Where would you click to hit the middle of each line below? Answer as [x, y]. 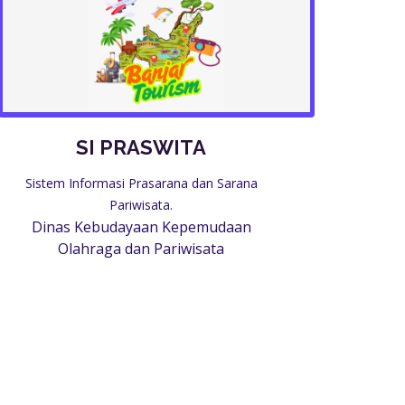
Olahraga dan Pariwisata [141, 249]
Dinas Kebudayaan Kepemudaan [141, 227]
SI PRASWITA [141, 147]
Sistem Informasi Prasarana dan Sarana [141, 183]
